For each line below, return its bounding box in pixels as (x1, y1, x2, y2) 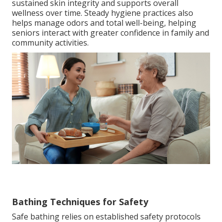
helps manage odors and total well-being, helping (12, 17, 196, 29)
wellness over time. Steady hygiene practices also (12, 7, 193, 19)
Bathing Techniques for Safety (12, 196, 148, 208)
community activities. (12, 37, 89, 49)
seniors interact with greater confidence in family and (12, 27, 209, 39)
